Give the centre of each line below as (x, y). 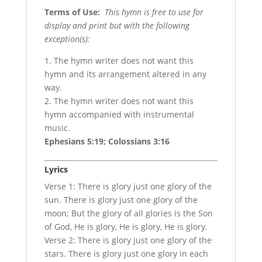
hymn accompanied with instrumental (119, 114)
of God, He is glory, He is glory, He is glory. (126, 226)
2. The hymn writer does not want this (119, 101)
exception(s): (67, 39)
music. (57, 127)
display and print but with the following (117, 25)
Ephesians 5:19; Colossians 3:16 (107, 141)
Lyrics (56, 169)
